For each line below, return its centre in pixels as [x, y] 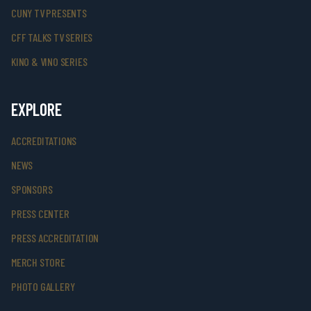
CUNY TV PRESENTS [49, 13]
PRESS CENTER [40, 213]
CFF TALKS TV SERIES [52, 37]
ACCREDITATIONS [44, 141]
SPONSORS [32, 189]
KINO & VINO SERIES [49, 61]
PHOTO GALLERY [43, 286]
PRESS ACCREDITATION [55, 238]
